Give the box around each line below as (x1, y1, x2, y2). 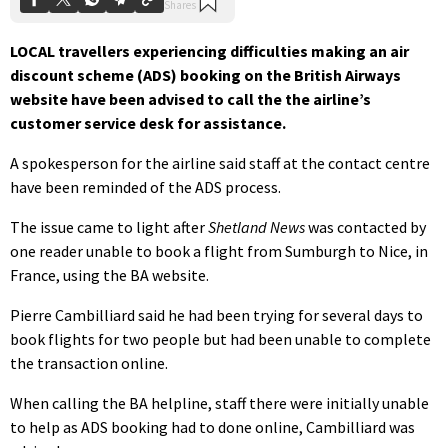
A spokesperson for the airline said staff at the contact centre (10, 152, 430, 173)
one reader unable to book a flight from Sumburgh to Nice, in (10, 240, 428, 261)
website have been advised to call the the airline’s (10, 88, 371, 109)
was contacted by (305, 216, 426, 237)
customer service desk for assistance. (10, 112, 286, 133)
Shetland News (208, 216, 305, 237)
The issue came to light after (10, 216, 208, 237)
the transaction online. (10, 352, 168, 373)
